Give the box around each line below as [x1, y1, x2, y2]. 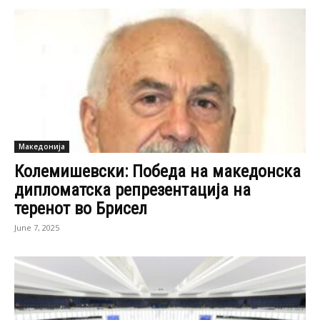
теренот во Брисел [14, 198, 147, 219]
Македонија [19, 141, 65, 151]
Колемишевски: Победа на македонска [14, 161, 301, 181]
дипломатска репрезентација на [14, 179, 251, 200]
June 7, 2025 [14, 221, 59, 233]
